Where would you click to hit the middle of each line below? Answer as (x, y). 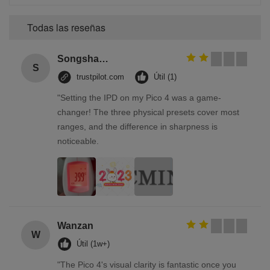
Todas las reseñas (66, 27)
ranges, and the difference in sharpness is (137, 126)
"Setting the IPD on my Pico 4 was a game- (139, 97)
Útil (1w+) (93, 243)
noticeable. (78, 141)
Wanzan (75, 225)
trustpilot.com (100, 77)
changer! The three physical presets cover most (148, 112)
